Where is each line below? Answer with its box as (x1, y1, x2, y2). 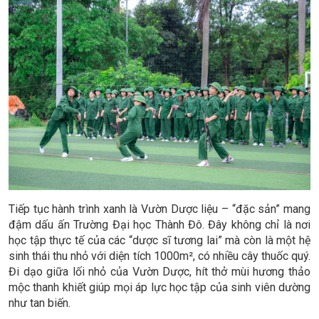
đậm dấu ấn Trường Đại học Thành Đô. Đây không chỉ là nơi (9, 217, 310, 231)
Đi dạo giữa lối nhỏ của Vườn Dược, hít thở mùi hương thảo (9, 264, 310, 278)
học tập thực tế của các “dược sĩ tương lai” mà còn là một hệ (9, 233, 310, 247)
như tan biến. (9, 296, 70, 310)
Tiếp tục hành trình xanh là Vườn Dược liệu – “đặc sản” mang (9, 202, 310, 216)
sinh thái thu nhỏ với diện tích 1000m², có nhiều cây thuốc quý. (9, 249, 310, 263)
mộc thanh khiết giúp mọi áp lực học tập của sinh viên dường (9, 280, 310, 294)
